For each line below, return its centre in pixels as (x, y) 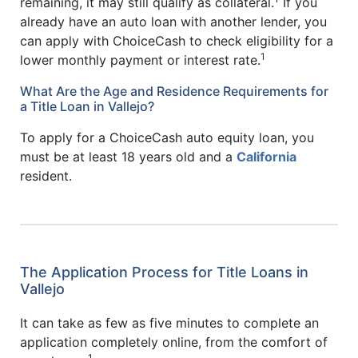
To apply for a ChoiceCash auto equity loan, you (167, 138)
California (267, 157)
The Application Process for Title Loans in (164, 272)
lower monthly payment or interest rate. (140, 60)
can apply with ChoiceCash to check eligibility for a (177, 40)
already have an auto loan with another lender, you (173, 21)
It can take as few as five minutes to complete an (169, 322)
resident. (46, 176)
